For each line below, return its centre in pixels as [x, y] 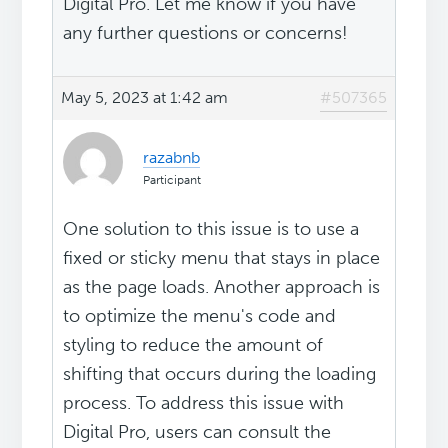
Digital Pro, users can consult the [197, 432]
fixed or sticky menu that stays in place [222, 258]
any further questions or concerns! [206, 33]
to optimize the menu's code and [200, 316]
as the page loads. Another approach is [222, 287]
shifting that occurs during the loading [220, 374]
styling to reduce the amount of [193, 345]
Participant [172, 180]
